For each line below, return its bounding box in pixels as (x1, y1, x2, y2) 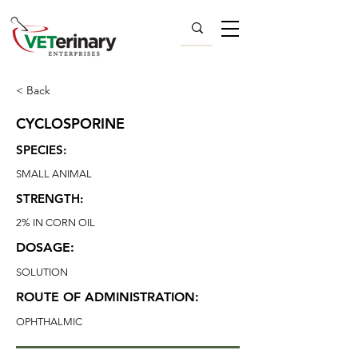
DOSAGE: (16, 240, 74, 255)
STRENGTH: (16, 191, 83, 206)
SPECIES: (16, 142, 66, 157)
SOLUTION (16, 266, 68, 278)
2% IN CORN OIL (16, 217, 95, 229)
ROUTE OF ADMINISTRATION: (16, 289, 199, 304)
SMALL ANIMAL (16, 168, 92, 180)
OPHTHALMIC (16, 316, 82, 328)
